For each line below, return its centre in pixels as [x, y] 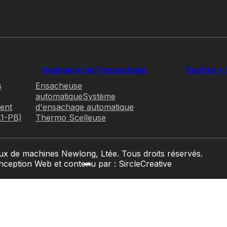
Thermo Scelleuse [71, 117]
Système [99, 96]
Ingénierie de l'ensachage [95, 70]
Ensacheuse [59, 85]
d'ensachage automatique [85, 107]
